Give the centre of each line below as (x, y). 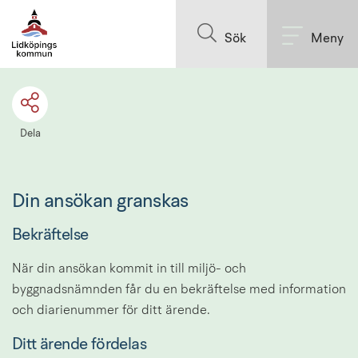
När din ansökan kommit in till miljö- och (129, 270)
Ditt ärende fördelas (79, 345)
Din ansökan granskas (100, 202)
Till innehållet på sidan (179, 14)
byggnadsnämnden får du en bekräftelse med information (179, 290)
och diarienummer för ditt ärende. (111, 311)
